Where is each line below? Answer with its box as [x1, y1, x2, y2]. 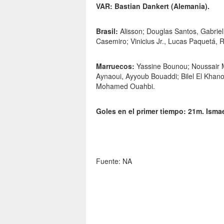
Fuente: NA [96, 156, 132, 166]
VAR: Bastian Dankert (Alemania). [96, 1, 209, 11]
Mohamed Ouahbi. [96, 81, 155, 91]
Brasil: [96, 26, 118, 36]
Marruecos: [96, 61, 134, 71]
